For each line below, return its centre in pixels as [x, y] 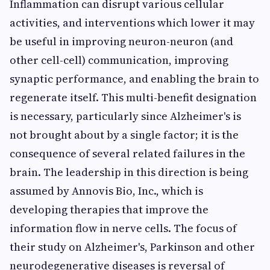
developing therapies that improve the [109, 209]
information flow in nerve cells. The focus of [123, 228]
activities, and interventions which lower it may [132, 23]
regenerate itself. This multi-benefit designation [133, 97]
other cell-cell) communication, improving [119, 60]
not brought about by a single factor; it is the [124, 135]
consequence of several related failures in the [127, 153]
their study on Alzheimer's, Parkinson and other [132, 247]
